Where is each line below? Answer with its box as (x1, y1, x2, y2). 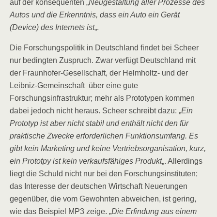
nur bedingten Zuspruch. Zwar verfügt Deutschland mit (10, 56, 196, 64)
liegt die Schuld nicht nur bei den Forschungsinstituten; (10, 170, 198, 178)
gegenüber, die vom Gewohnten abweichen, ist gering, (10, 195, 196, 203)
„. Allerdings (162, 157, 202, 165)
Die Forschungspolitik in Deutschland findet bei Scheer (10, 44, 199, 52)
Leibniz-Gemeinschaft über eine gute (10, 81, 138, 90)
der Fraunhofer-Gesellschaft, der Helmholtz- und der (10, 69, 188, 77)
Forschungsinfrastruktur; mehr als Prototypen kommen (10, 94, 195, 102)
